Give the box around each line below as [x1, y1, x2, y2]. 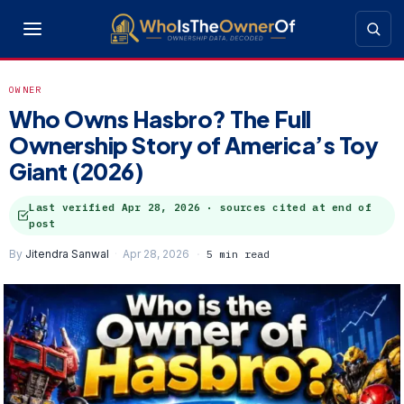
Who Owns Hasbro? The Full [9, 105, 311, 133]
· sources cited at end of [200, 201, 372, 214]
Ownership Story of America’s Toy [9, 131, 379, 160]
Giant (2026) [9, 157, 144, 186]
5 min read [207, 247, 270, 261]
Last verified [29, 201, 122, 214]
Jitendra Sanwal [25, 247, 109, 261]
